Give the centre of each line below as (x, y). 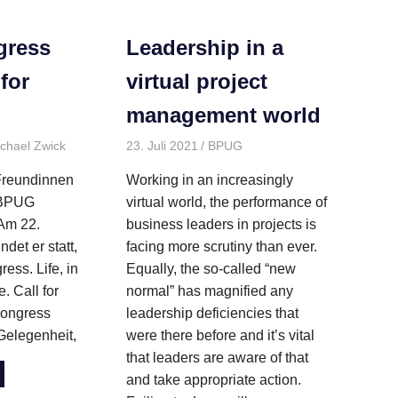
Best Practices (344, 145)
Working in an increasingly (209, 179)
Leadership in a (204, 48)
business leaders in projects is (221, 224)
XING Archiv (276, 165)
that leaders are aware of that (217, 357)
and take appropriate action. (213, 379)
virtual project (196, 82)
